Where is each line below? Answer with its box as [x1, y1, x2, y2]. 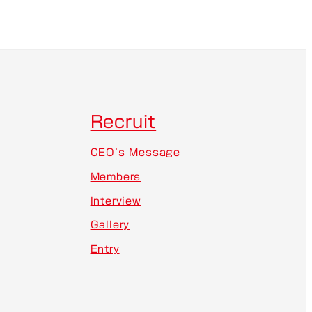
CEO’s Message [90, 147, 180, 158]
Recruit [90, 113, 157, 130]
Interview [90, 195, 141, 206]
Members [90, 171, 141, 182]
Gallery [90, 219, 130, 231]
